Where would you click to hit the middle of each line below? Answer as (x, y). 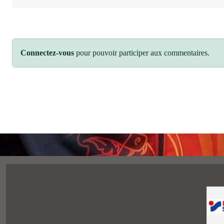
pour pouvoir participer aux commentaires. (142, 30)
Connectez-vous (47, 30)
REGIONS (70, 217)
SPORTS (30, 217)
